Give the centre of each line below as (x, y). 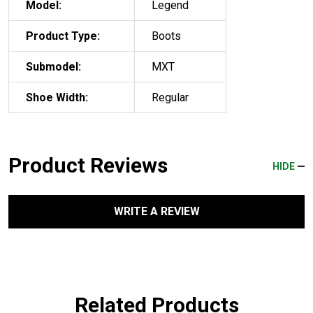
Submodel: (53, 66)
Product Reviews (88, 165)
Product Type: (63, 36)
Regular (170, 97)
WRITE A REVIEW (156, 211)
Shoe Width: (57, 97)
